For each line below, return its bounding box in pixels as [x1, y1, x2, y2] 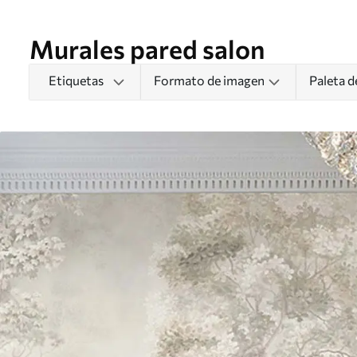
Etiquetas [48, 73, 104, 88]
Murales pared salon [29, 33, 265, 65]
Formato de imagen [154, 73, 265, 88]
